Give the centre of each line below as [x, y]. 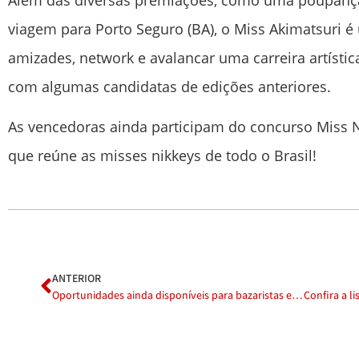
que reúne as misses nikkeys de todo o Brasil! [162, 155]
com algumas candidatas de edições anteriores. [169, 86]
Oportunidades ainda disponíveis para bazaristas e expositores [297, 295]
